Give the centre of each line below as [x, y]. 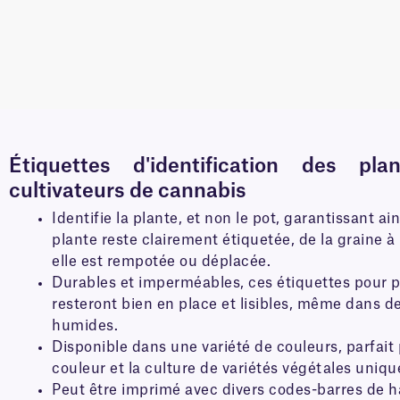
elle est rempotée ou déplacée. [161, 262]
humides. [85, 326]
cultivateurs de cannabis [128, 191]
